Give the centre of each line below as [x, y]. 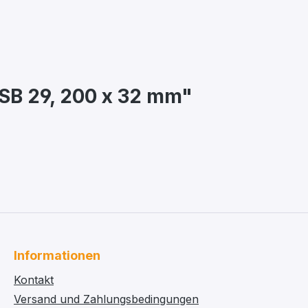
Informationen [57, 255]
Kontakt [34, 280]
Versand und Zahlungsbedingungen [106, 299]
